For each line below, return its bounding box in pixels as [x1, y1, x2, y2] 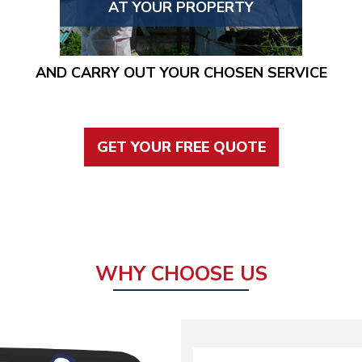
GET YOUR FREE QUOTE [96, 137, 266, 157]
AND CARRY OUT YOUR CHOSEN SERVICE [35, 63, 327, 82]
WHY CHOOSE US [95, 260, 267, 288]
